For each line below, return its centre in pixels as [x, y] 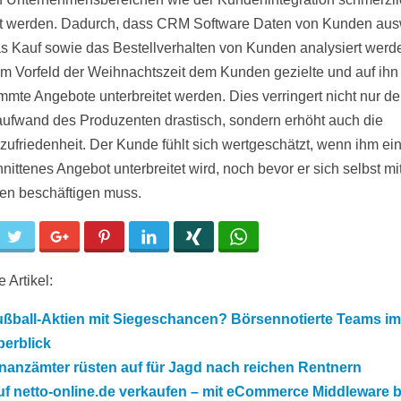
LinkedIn [184, 237]
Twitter [45, 237]
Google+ [94, 237]
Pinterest [141, 237]
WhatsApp [279, 237]
